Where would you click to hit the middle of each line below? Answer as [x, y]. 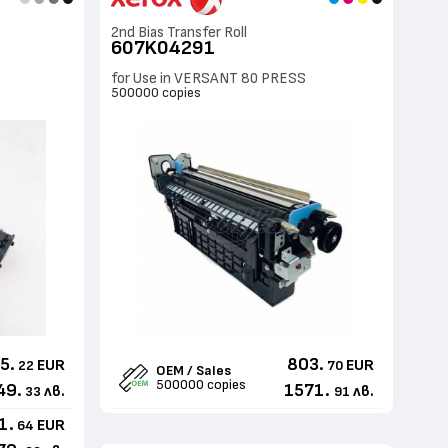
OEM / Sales [194, 371]
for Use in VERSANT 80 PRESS [209, 78]
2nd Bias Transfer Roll [179, 32]
